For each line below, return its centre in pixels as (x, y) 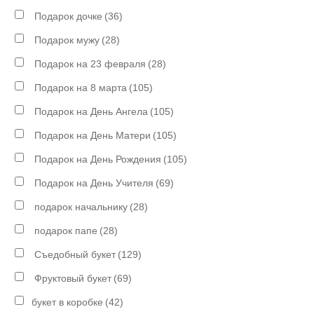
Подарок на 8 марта (80, 88)
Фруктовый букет (72, 278)
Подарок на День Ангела (90, 111)
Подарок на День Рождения (97, 159)
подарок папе (65, 231)
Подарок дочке (67, 16)
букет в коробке (68, 302)
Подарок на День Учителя (93, 183)
